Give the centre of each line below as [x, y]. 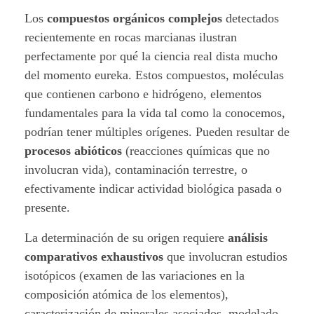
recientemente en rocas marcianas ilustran [131, 37]
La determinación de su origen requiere [126, 237]
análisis [248, 237]
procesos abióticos [73, 150]
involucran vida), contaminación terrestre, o [136, 169]
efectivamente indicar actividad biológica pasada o [153, 188]
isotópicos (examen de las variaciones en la [135, 275]
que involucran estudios [225, 256]
